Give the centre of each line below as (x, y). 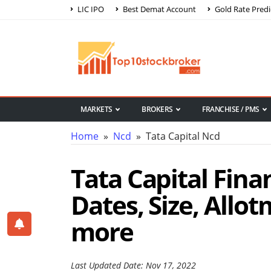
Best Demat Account (158, 9)
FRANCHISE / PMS (231, 109)
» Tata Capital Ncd (176, 136)
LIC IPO (90, 9)
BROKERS (157, 109)
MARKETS (96, 109)
